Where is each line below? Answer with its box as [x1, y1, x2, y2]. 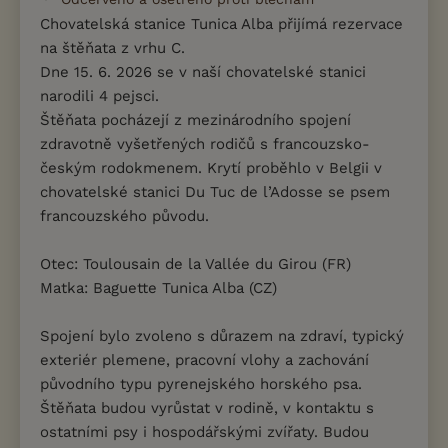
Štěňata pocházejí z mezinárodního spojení [40, 111, 351, 129]
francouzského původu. [40, 207, 209, 225]
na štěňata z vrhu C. [40, 39, 185, 57]
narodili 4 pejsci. [40, 87, 159, 105]
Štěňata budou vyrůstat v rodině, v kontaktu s [40, 399, 374, 417]
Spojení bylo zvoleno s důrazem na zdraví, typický [40, 327, 404, 345]
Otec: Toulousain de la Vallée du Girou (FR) [40, 255, 351, 273]
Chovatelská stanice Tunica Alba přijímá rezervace [40, 15, 403, 33]
